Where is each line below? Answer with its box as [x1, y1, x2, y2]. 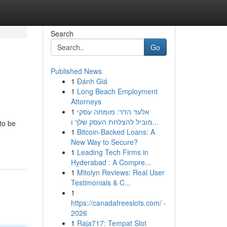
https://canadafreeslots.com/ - [70, 198, 166, 208]
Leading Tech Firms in [77, 147, 148, 157]
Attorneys [70, 96, 101, 106]
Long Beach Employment [77, 86, 158, 96]
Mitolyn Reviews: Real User [77, 167, 165, 177]
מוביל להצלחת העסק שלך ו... [152, 117, 159, 127]
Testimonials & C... [70, 177, 131, 187]
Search [50, 28, 73, 39]
